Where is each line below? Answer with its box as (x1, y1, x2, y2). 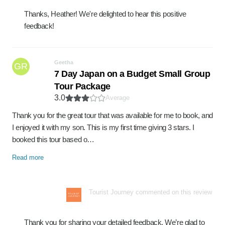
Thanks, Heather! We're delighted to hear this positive (24, 10, 186, 18)
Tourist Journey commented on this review (89, 188, 212, 196)
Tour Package (54, 81, 110, 91)
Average (105, 94, 130, 101)
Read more (12, 154, 44, 161)
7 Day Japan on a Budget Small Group (54, 69, 210, 79)
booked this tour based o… (12, 135, 94, 144)
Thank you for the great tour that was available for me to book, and (12, 111, 213, 120)
